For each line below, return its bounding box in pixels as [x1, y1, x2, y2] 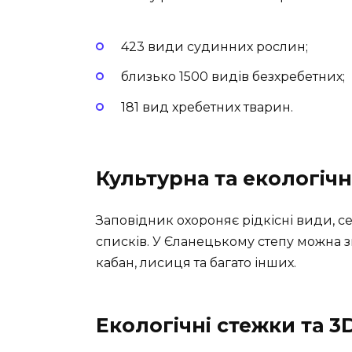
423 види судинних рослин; [121, 39, 308, 55]
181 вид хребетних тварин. [121, 99, 293, 115]
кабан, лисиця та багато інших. [96, 255, 296, 270]
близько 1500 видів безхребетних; [121, 69, 345, 85]
